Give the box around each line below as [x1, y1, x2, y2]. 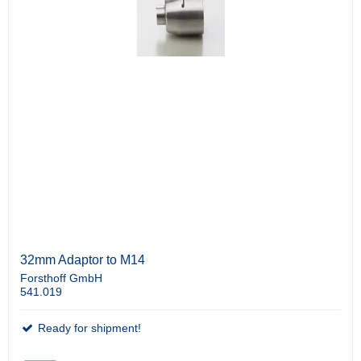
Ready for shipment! [35, 321, 141, 334]
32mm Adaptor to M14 [20, 252, 145, 267]
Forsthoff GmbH [20, 271, 102, 284]
